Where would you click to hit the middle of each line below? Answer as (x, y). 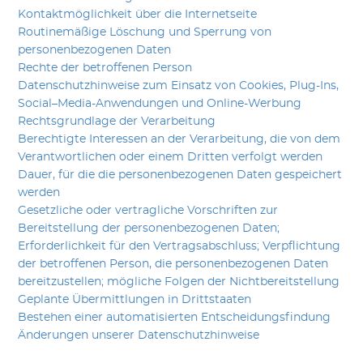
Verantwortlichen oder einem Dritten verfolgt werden (171, 157)
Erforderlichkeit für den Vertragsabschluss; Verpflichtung (179, 246)
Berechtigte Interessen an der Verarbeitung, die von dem (179, 139)
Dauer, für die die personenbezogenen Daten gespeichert (180, 175)
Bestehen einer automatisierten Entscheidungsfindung (175, 317)
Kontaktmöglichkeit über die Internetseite (138, 14)
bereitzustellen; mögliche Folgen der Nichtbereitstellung (179, 282)
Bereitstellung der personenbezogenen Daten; (149, 228)
